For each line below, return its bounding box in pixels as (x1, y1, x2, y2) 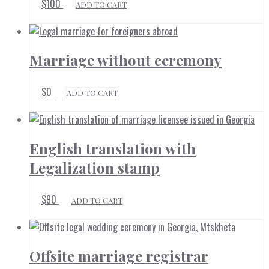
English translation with (29, 138, 196, 158)
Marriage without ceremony (29, 50, 222, 70)
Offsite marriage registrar (29, 246, 208, 265)
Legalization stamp (29, 157, 160, 177)
